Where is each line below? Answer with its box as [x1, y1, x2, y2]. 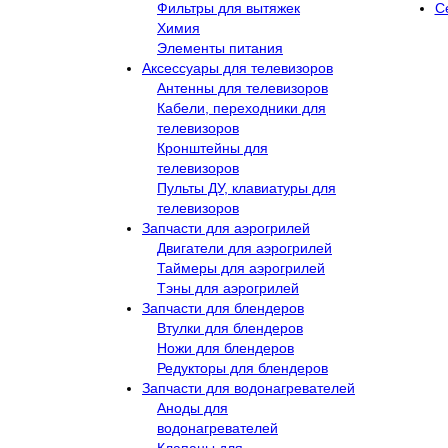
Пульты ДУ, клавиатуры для [157, 179, 336, 196]
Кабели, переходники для [157, 99, 326, 116]
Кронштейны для [157, 139, 268, 156]
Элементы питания [157, 39, 283, 56]
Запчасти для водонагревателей [142, 379, 355, 396]
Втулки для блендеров [157, 319, 303, 336]
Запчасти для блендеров [142, 299, 304, 316]
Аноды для [157, 399, 228, 416]
